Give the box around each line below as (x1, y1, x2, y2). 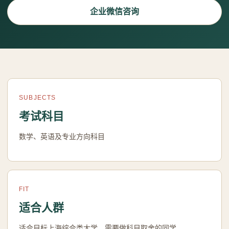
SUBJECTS (19, 94, 56, 101)
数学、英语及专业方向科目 (19, 132, 105, 141)
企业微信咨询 (90, 7, 139, 16)
